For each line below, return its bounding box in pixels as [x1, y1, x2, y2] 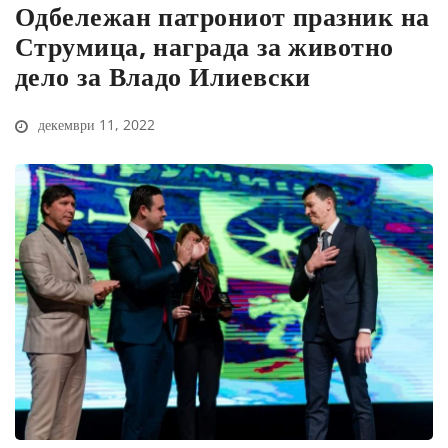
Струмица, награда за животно [15, 28, 394, 65]
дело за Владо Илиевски [15, 58, 311, 95]
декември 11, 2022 [34, 115, 155, 135]
